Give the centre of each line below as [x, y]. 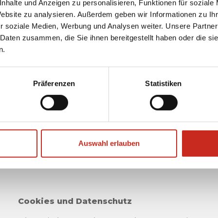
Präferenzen [54, 83]
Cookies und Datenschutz [75, 201]
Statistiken [163, 83]
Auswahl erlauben [109, 143]
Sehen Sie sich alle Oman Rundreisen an [106, 38]
